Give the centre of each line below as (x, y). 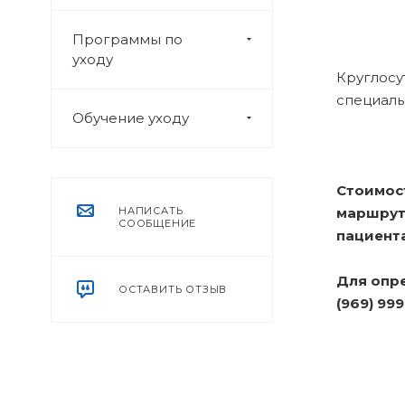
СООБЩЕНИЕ (158, 223)
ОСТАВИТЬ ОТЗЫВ (173, 289)
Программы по (127, 39)
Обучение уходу (131, 118)
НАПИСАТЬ (151, 211)
